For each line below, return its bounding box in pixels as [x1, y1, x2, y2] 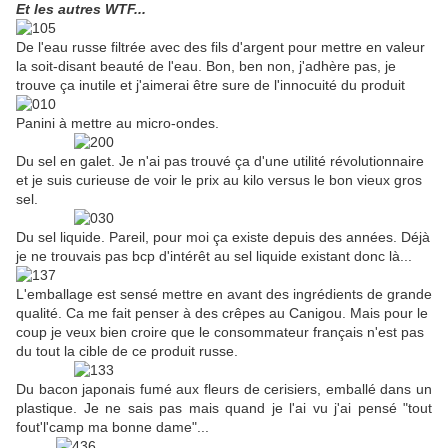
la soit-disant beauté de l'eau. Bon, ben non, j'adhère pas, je [16, 58, 396, 75]
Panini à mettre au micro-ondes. [16, 115, 219, 132]
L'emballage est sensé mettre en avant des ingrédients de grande [16, 286, 432, 303]
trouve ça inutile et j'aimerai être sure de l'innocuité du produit [16, 77, 405, 94]
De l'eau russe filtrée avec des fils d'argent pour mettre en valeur [16, 39, 425, 56]
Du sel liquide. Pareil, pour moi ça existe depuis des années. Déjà [16, 229, 430, 246]
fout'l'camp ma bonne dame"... [16, 419, 209, 436]
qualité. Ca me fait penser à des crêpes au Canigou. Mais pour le [16, 305, 428, 322]
